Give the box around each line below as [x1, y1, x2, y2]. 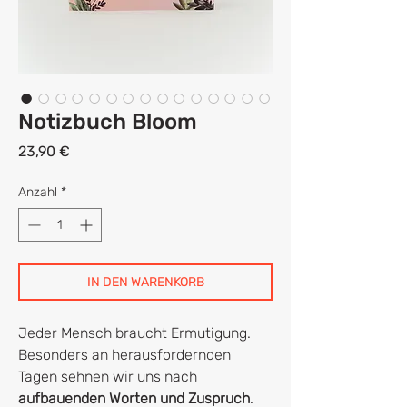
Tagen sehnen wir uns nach [18, 367, 197, 385]
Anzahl [18, 184, 57, 200]
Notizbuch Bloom [18, 108, 197, 134]
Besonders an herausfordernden [18, 345, 231, 363]
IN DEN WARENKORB [86, 273, 204, 290]
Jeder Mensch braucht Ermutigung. [18, 323, 251, 342]
